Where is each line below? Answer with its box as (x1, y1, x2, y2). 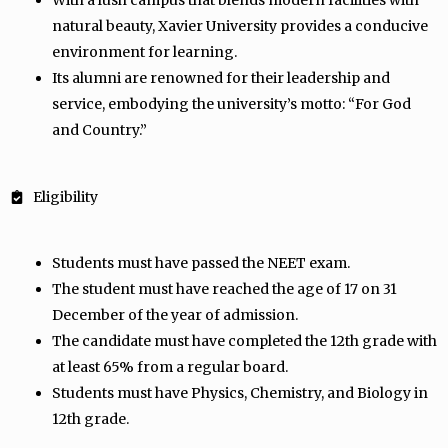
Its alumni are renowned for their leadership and (52, 69, 390, 87)
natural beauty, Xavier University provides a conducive (52, 17, 428, 35)
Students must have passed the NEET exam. (52, 254, 350, 272)
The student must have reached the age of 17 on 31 (52, 280, 397, 298)
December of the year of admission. (52, 306, 298, 324)
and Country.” (52, 121, 147, 139)
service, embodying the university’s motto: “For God (52, 95, 411, 113)
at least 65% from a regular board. (52, 358, 288, 376)
